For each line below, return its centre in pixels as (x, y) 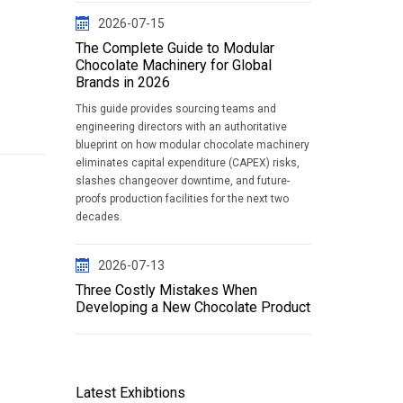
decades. (99, 217)
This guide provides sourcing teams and (175, 109)
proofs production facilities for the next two (182, 199)
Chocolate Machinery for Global (173, 65)
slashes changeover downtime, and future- (182, 181)
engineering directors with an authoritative (181, 127)
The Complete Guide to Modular (175, 48)
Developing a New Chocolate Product (193, 307)
